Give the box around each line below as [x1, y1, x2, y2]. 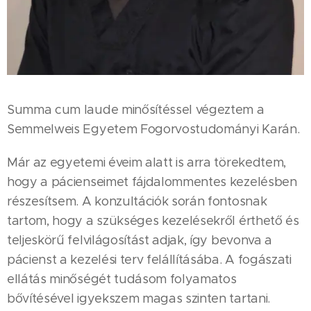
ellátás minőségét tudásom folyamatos [7, 271, 237, 287]
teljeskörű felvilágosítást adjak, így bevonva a [7, 233, 272, 248]
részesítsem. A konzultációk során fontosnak [7, 194, 267, 209]
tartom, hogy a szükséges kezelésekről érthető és [7, 213, 299, 228]
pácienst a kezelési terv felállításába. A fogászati [7, 252, 292, 267]
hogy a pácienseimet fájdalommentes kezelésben [7, 174, 297, 190]
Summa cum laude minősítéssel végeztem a [7, 102, 264, 117]
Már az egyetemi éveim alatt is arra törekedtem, [7, 155, 286, 170]
